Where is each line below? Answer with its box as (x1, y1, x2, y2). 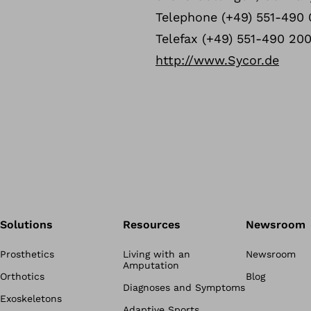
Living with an (122, 249, 190, 260)
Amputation (122, 260, 179, 271)
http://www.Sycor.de (155, 53, 279, 67)
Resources (122, 218, 180, 231)
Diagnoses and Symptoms (122, 282, 245, 293)
